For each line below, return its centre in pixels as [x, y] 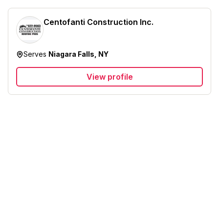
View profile [109, 77]
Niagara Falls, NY [78, 54]
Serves [36, 54]
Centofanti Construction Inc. [99, 22]
